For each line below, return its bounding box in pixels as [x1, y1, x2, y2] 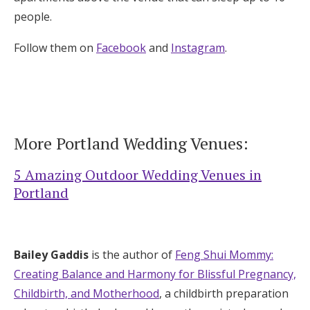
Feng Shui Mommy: [175, 246, 273, 262]
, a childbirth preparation [159, 285, 289, 301]
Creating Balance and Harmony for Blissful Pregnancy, [14, 266, 296, 282]
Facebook [96, 39, 146, 55]
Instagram [171, 39, 225, 55]
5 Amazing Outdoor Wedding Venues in [14, 165, 262, 184]
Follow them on [14, 39, 96, 55]
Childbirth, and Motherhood [14, 285, 159, 301]
